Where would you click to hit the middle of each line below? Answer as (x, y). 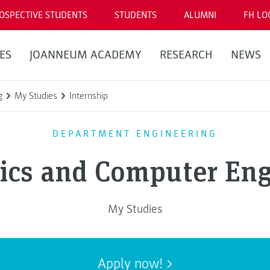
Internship (89, 96)
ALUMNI (200, 15)
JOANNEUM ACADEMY (85, 55)
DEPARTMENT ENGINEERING (135, 133)
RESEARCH (186, 55)
